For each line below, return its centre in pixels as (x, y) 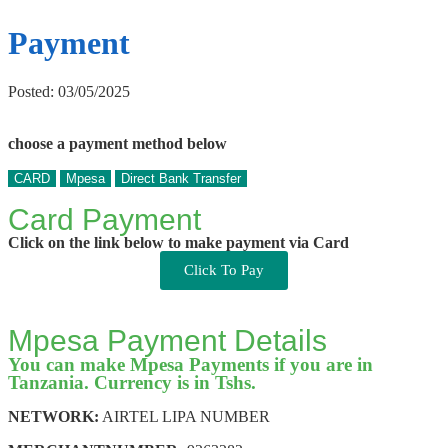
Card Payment (104, 219)
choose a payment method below (117, 143)
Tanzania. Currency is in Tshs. (132, 382)
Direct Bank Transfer (181, 178)
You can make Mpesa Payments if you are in (190, 364)
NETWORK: (53, 416)
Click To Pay (224, 269)
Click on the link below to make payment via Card (178, 242)
